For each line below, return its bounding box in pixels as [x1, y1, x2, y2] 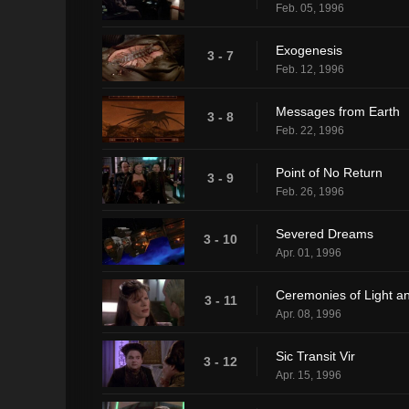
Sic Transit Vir [276, 348, 355, 363]
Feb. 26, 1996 [276, 184, 344, 198]
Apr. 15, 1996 [276, 368, 341, 382]
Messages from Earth [276, 103, 400, 119]
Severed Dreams [276, 225, 373, 241]
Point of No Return [276, 164, 383, 180]
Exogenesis [276, 42, 342, 58]
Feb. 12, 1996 [276, 62, 344, 76]
